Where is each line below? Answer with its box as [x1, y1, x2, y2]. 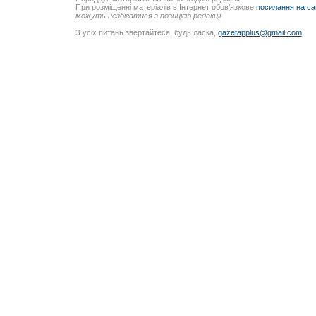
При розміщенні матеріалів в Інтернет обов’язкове [75, 3, 256, 12]
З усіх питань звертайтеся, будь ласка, [75, 28, 218, 37]
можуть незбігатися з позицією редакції [75, 11, 221, 20]
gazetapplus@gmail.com [217, 28, 302, 37]
